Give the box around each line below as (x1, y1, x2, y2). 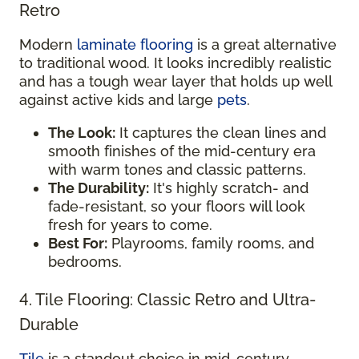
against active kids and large (19, 91, 217, 108)
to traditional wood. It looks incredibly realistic (19, 54, 332, 71)
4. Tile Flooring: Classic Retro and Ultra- (19, 290, 316, 309)
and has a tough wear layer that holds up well (19, 73, 332, 90)
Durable (19, 315, 79, 334)
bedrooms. (48, 253, 122, 270)
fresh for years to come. (48, 216, 212, 233)
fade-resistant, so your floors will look (48, 198, 305, 215)
